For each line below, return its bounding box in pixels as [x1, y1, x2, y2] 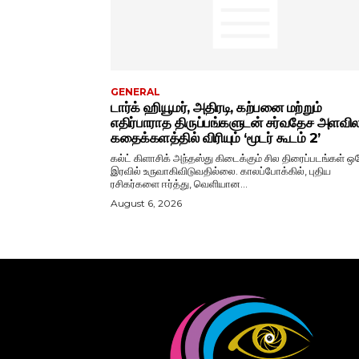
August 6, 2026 [111, 196, 182, 209]
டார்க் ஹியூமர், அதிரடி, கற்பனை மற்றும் [111, 99, 322, 115]
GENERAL [111, 85, 160, 98]
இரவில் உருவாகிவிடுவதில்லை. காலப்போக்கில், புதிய [111, 163, 331, 177]
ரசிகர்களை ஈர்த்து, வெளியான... [111, 176, 248, 190]
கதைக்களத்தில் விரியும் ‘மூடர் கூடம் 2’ [111, 129, 321, 146]
